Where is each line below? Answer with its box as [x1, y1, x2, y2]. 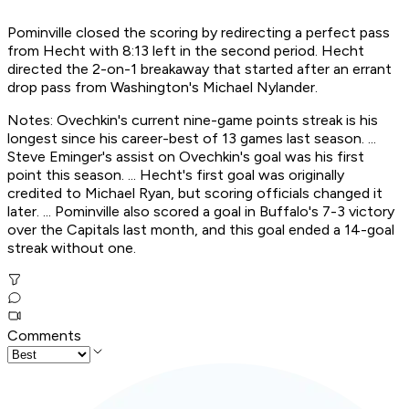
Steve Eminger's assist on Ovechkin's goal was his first [7, 148, 364, 166]
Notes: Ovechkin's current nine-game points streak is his [7, 111, 378, 130]
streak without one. [7, 239, 136, 257]
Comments [7, 327, 81, 345]
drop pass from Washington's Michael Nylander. [7, 79, 318, 97]
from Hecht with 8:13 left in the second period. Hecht [7, 42, 364, 60]
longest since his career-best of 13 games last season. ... [7, 130, 376, 148]
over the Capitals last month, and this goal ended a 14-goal [7, 221, 394, 239]
